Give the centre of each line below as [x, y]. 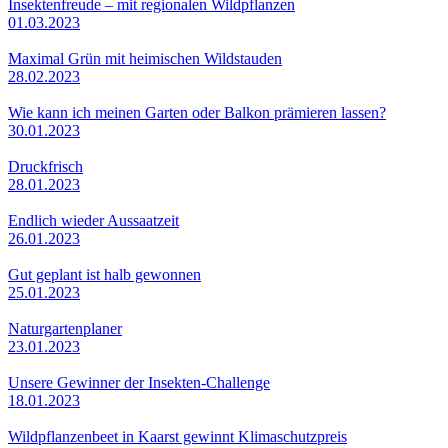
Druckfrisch [45, 166]
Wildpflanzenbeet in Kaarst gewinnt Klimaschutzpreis [177, 436]
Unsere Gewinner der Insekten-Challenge [139, 382]
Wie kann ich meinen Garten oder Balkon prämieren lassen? [197, 112]
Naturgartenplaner [65, 328]
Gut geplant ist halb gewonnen [104, 274]
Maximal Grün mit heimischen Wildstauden [145, 58]
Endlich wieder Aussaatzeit [93, 220]
